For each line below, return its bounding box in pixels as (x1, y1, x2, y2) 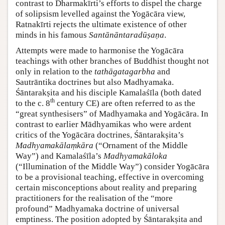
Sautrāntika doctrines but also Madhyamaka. (16, 77, 174, 87)
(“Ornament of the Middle (93, 140, 188, 150)
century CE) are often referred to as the (55, 98, 195, 108)
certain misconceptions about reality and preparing (16, 182, 197, 192)
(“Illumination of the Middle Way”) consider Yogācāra (16, 161, 209, 171)
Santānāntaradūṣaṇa (89, 30, 164, 40)
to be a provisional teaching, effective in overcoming (16, 172, 204, 182)
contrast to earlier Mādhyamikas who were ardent (16, 119, 191, 129)
